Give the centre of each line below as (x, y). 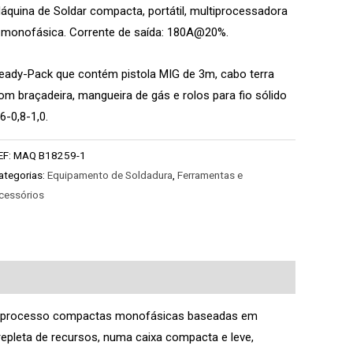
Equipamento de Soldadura (110, 175)
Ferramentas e (210, 175)
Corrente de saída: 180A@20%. (149, 33)
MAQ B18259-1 (50, 156)
